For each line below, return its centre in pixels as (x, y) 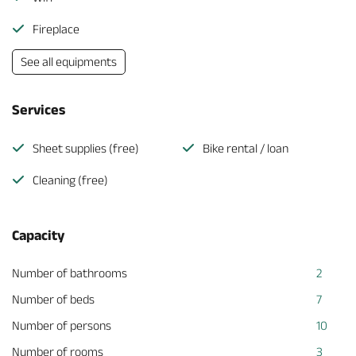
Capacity (38, 235)
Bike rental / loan (246, 148)
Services (39, 110)
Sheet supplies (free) (86, 148)
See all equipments (69, 62)
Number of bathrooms (70, 273)
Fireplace (56, 29)
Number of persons (62, 325)
